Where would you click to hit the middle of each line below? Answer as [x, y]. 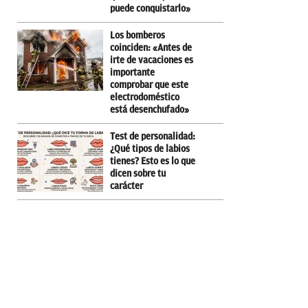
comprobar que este [149, 85]
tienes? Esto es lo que [153, 161]
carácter [126, 186]
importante [132, 72]
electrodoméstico [145, 97]
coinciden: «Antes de [151, 47]
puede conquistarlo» [150, 8]
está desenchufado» [150, 109]
